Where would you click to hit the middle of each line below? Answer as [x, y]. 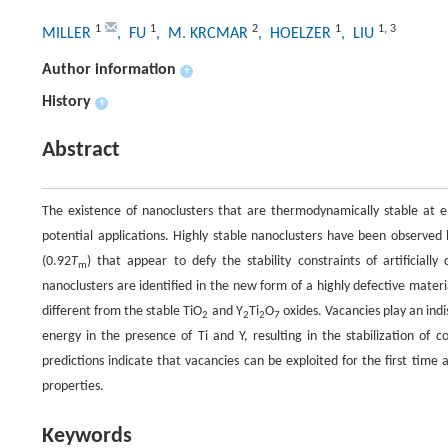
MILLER [68, 34]
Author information [109, 70]
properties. [73, 386]
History [66, 102]
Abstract [81, 150]
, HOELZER [296, 34]
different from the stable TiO [122, 311]
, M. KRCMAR [204, 34]
